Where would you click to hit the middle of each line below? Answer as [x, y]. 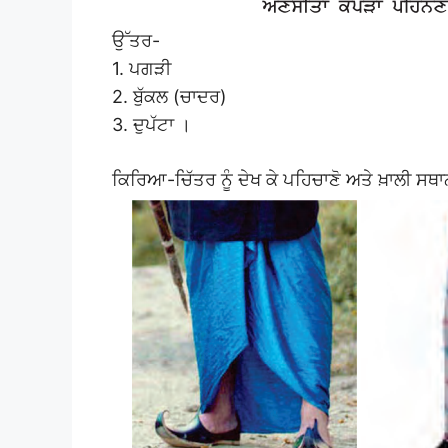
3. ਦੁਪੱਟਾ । [151, 124]
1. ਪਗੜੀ [141, 68]
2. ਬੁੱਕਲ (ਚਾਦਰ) [169, 96]
